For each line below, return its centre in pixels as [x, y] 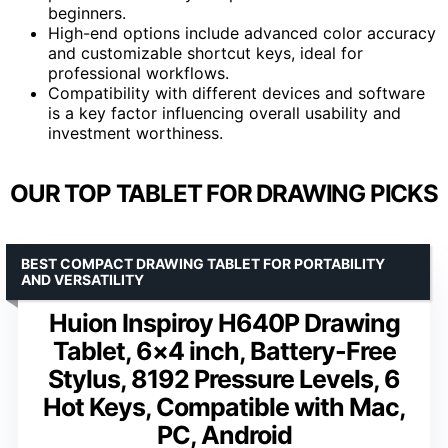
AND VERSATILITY [82, 279]
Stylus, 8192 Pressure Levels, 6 [224, 378]
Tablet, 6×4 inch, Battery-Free [224, 350]
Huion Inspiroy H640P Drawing [224, 322]
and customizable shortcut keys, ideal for [205, 52]
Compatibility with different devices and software [236, 92]
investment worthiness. [135, 132]
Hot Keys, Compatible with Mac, [224, 406]
